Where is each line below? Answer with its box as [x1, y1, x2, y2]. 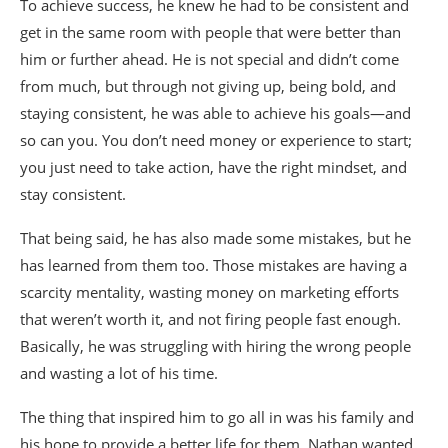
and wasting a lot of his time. [20, 363, 218, 384]
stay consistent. [20, 184, 126, 205]
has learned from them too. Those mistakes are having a [20, 255, 407, 276]
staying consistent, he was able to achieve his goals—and [20, 103, 411, 124]
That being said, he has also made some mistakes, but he [20, 228, 411, 249]
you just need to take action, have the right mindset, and [20, 157, 407, 178]
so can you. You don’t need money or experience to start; [20, 130, 412, 151]
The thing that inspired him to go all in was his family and [20, 407, 414, 428]
